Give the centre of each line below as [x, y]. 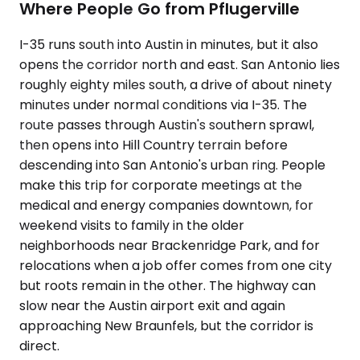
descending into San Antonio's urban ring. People [172, 165]
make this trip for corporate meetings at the [161, 185]
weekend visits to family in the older [132, 225]
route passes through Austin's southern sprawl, [167, 125]
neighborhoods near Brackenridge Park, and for [170, 245]
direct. [39, 346]
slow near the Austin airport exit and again [152, 306]
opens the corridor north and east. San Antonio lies [180, 65]
